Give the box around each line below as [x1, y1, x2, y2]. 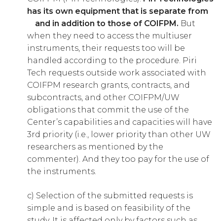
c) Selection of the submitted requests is [27, 191, 193, 201]
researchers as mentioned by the [27, 142, 163, 152]
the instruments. [27, 167, 96, 177]
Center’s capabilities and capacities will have [27, 117, 212, 127]
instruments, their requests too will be [27, 43, 185, 53]
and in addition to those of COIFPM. [27, 19, 179, 29]
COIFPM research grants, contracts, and [27, 80, 190, 90]
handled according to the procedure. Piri [27, 56, 197, 66]
